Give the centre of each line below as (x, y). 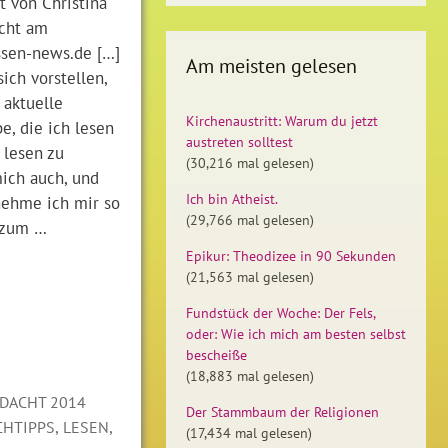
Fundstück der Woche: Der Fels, (280, 313)
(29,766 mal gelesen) (250, 220)
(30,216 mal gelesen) (250, 163)
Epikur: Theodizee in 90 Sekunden (291, 256)
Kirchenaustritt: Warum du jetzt (282, 121)
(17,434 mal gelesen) (249, 433)
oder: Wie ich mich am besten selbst (296, 334)
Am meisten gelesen (271, 66)
